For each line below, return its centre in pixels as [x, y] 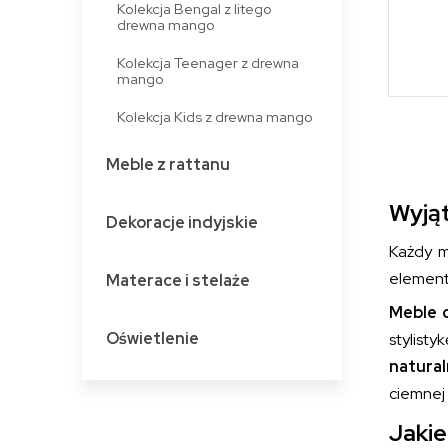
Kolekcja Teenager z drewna [207, 62]
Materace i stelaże [177, 280]
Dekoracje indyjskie [181, 222]
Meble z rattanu [167, 164]
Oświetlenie [152, 338]
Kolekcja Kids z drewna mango [214, 116]
